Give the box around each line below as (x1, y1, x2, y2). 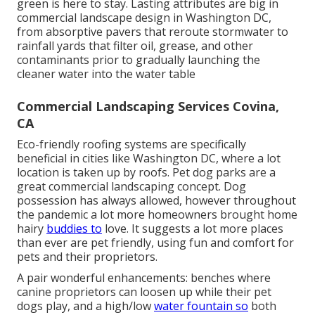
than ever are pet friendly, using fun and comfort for (17, 234, 294, 250)
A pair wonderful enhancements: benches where (17, 269, 271, 285)
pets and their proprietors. (17, 248, 157, 264)
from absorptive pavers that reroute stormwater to (17, 23, 288, 39)
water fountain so (154, 297, 248, 314)
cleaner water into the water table (17, 65, 195, 82)
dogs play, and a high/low (17, 297, 154, 314)
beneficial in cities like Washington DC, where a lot (17, 150, 281, 166)
